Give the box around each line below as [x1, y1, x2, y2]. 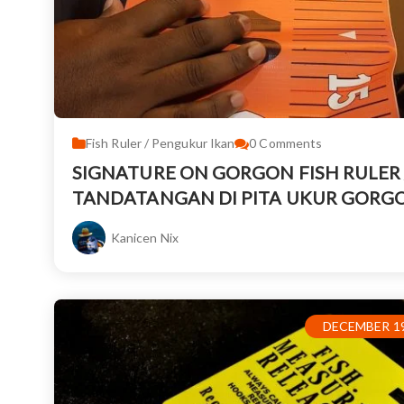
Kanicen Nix [111, 230, 179, 246]
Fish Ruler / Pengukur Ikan [86, 135, 235, 151]
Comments [259, 135, 323, 151]
